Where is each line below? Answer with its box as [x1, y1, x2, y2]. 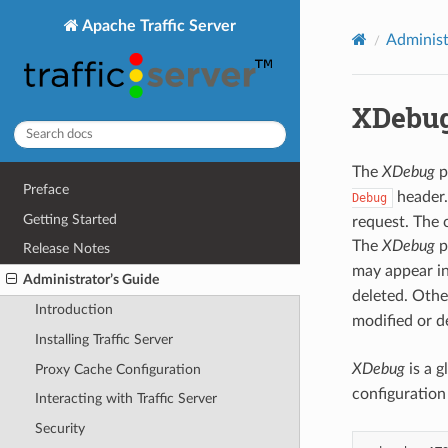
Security [34, 420, 85, 436]
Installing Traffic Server [34, 332, 173, 348]
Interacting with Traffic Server [34, 391, 217, 407]
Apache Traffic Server [79, 17, 236, 34]
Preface [23, 181, 70, 197]
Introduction [34, 302, 113, 318]
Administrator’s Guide [23, 271, 160, 287]
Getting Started [23, 211, 118, 227]
